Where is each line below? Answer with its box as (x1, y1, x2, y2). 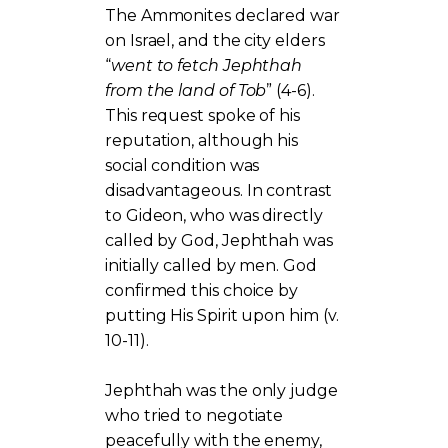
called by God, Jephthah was (105, 230, 333, 250)
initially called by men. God (105, 255, 317, 275)
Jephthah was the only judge (105, 380, 338, 400)
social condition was (105, 155, 260, 175)
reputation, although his (105, 130, 299, 150)
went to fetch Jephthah (110, 55, 303, 75)
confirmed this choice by (105, 280, 299, 300)
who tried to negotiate (105, 405, 284, 425)
